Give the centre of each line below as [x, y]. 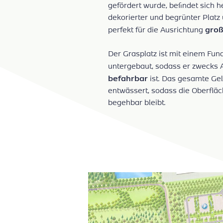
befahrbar [128, 78]
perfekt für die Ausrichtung [157, 29]
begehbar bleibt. [137, 102]
